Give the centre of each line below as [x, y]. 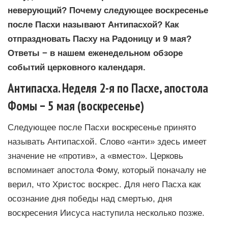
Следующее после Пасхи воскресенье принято [102, 127]
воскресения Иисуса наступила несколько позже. [106, 212]
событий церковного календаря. [77, 67]
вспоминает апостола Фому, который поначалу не [107, 170]
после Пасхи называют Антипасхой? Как [93, 24]
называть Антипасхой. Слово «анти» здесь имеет [107, 141]
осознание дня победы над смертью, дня [90, 198]
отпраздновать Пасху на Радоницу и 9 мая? [99, 38]
